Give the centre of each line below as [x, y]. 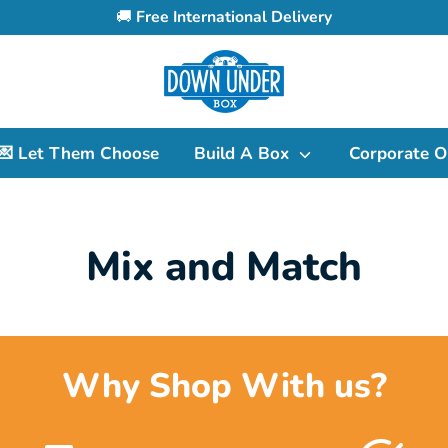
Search [84, 71]
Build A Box [243, 153]
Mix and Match [224, 267]
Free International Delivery [234, 17]
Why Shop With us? [224, 386]
